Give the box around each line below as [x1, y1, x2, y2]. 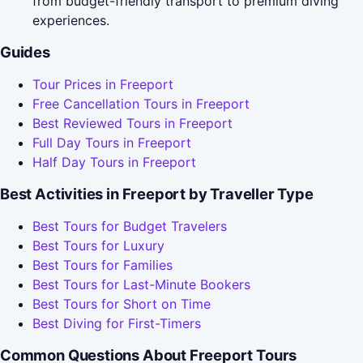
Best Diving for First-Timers [32, 315, 201, 332]
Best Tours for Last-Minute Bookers [32, 276, 250, 293]
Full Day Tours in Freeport [32, 135, 191, 152]
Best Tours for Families [32, 257, 173, 274]
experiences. [32, 12, 109, 29]
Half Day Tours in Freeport [32, 154, 196, 171]
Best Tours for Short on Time [32, 296, 211, 313]
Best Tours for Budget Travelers [32, 218, 227, 235]
